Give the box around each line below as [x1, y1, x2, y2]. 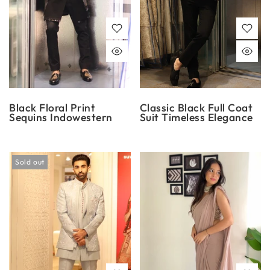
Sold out [15, 157, 45, 166]
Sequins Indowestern [9, 110, 113, 124]
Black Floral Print [9, 101, 95, 115]
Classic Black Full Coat [139, 101, 253, 115]
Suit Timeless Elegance [139, 110, 253, 124]
